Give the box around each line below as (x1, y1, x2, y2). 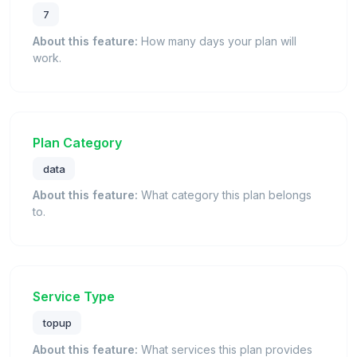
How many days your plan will (138, 33, 296, 48)
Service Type (33, 288, 115, 305)
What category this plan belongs (138, 188, 312, 202)
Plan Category (33, 134, 122, 151)
